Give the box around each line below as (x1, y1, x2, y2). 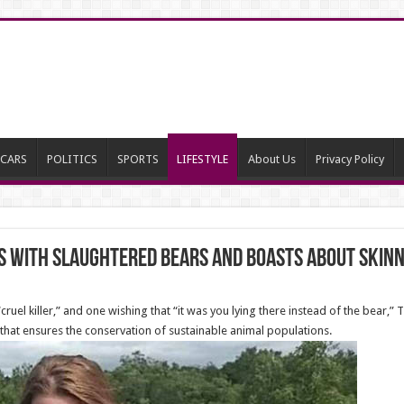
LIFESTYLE (176, 152, 228, 166)
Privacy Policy (315, 152, 384, 166)
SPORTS (116, 152, 159, 166)
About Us (247, 152, 296, 166)
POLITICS (46, 152, 97, 166)
